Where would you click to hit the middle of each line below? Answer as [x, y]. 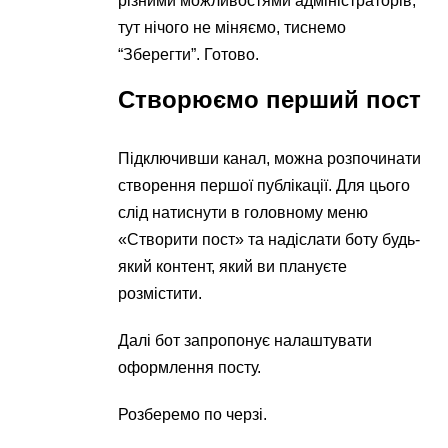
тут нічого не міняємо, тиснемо [232, 28]
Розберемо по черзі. [193, 415]
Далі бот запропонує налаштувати [245, 341]
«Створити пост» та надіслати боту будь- [269, 240]
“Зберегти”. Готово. [189, 55]
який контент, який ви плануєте [233, 267]
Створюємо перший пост [270, 100]
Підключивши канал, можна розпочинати [270, 159]
